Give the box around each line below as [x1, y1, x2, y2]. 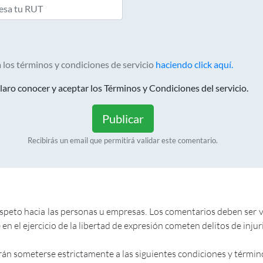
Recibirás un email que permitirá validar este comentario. [28, 135, 218, 145]
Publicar [102, 111, 144, 126]
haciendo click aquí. [155, 58, 233, 70]
